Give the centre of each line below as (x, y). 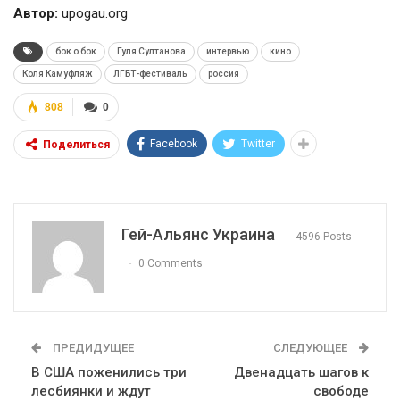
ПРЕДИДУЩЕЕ (92, 348)
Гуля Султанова (151, 52)
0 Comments (171, 263)
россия (224, 74)
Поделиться (76, 145)
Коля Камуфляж (58, 74)
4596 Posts (324, 236)
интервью (228, 52)
